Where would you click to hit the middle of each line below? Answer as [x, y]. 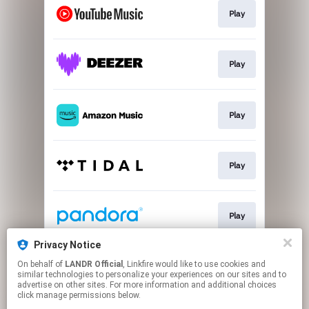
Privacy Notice [67, 245]
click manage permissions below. [79, 295]
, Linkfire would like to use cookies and [139, 264]
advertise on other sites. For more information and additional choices [147, 285]
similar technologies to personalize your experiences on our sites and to [152, 275]
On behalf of [41, 264]
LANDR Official [94, 264]
